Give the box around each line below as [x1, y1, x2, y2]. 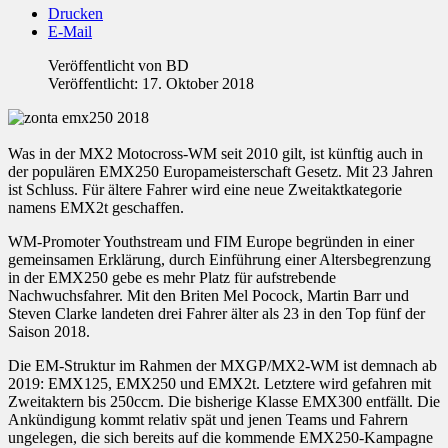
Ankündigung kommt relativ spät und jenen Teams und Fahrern [8, 411, 408, 429]
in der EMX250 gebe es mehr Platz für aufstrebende [8, 269, 336, 287]
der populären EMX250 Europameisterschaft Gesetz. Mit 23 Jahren [8, 163, 433, 181]
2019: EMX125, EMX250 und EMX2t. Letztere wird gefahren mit [8, 375, 431, 393]
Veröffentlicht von [48, 57, 166, 75]
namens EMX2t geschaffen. [8, 199, 184, 217]
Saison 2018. [8, 323, 90, 341]
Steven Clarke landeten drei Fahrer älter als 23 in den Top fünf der [8, 305, 425, 323]
